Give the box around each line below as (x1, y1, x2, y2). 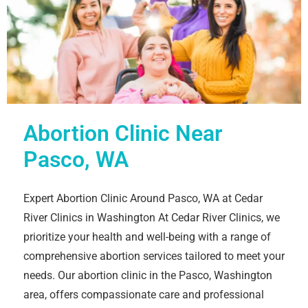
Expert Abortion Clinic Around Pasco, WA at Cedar (23, 191, 263, 205)
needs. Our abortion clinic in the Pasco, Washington (23, 268, 272, 282)
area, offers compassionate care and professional (23, 287, 264, 301)
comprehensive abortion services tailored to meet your (23, 249, 285, 263)
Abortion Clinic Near (23, 120, 223, 146)
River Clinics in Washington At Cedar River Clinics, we (23, 210, 280, 224)
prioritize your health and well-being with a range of (23, 230, 271, 243)
